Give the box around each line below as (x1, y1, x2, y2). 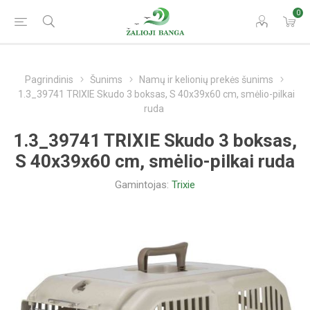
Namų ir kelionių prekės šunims (138, 74, 273, 85)
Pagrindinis (24, 74, 73, 85)
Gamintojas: (115, 179, 169, 191)
